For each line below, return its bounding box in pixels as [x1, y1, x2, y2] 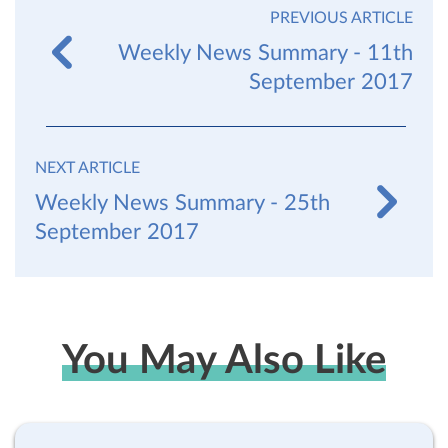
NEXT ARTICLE [35, 160, 140, 176]
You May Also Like [62, 341, 386, 381]
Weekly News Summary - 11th [118, 42, 413, 64]
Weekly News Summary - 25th [35, 192, 330, 214]
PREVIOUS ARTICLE [270, 10, 413, 26]
